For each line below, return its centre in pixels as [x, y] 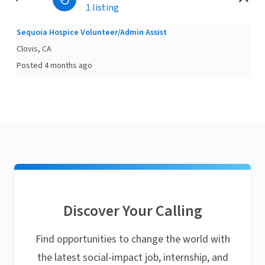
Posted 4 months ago [54, 66]
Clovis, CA [34, 49]
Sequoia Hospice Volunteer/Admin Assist [92, 33]
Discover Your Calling [132, 211]
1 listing [102, 8]
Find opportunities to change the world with [132, 239]
